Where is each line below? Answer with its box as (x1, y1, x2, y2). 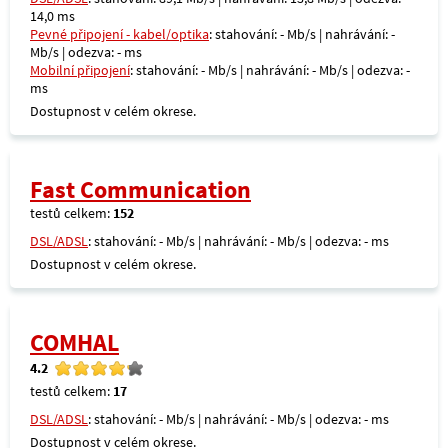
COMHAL (30, 328, 119, 357)
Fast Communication (30, 175, 251, 204)
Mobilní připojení (30, 61, 130, 79)
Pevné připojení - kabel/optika (30, 25, 209, 43)
